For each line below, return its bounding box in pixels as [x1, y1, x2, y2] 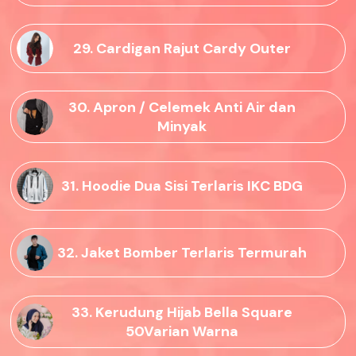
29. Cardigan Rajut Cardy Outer [73, 39, 291, 59]
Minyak [157, 117, 207, 137]
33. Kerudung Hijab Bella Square [72, 302, 292, 322]
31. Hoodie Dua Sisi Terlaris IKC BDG [61, 176, 303, 195]
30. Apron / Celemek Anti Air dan [68, 98, 296, 118]
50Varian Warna [126, 321, 238, 341]
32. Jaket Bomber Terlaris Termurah [57, 243, 307, 263]
